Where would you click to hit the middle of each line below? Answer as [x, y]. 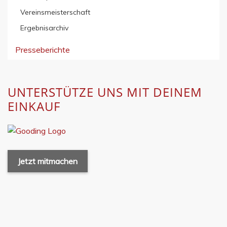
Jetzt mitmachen [48, 161]
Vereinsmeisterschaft [55, 12]
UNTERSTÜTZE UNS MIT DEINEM [105, 92]
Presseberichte [43, 50]
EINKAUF [34, 106]
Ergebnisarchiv [44, 28]
